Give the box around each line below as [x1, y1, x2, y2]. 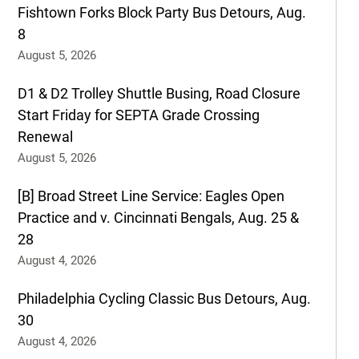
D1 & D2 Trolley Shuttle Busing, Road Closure [17, 84, 301, 102]
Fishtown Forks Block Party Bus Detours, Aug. [17, 3, 306, 21]
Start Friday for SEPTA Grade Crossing [17, 106, 260, 123]
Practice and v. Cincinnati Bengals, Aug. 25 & [17, 208, 299, 226]
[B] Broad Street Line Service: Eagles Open [17, 187, 284, 204]
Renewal [17, 127, 73, 145]
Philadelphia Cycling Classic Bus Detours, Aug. [17, 289, 311, 307]
